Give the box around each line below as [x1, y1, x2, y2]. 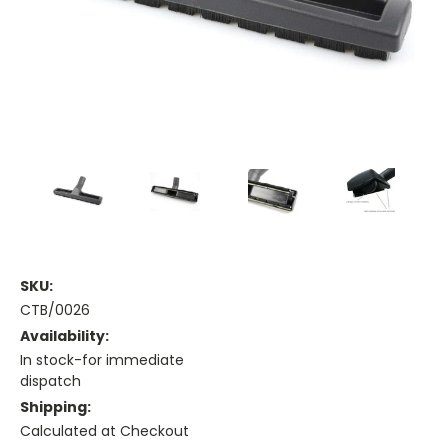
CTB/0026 [20, 300, 90, 321]
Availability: [20, 326, 109, 347]
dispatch [20, 371, 81, 392]
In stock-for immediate [20, 350, 184, 371]
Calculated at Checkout [20, 421, 189, 442]
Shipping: [20, 397, 91, 418]
